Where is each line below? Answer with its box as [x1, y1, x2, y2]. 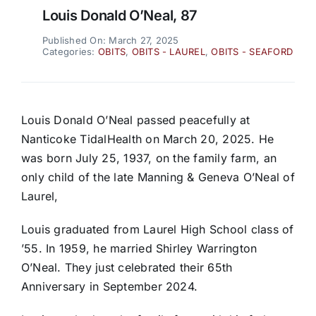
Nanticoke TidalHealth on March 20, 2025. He [20, 132, 274, 147]
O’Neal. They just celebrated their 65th [20, 260, 233, 275]
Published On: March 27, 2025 [42, 35, 179, 47]
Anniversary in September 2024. [20, 279, 198, 294]
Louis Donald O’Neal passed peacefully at [20, 113, 250, 128]
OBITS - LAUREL [131, 46, 205, 58]
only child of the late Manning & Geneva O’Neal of [20, 170, 295, 185]
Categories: [42, 46, 98, 58]
